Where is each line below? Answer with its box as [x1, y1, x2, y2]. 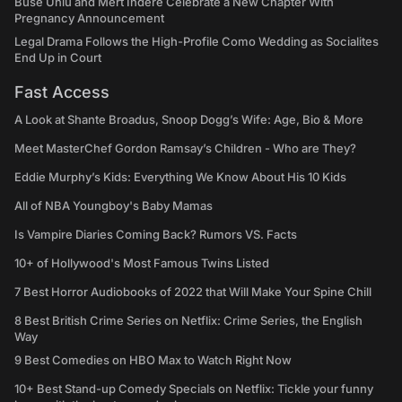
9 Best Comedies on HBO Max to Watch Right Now [14, 353, 292, 368]
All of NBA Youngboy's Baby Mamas [14, 198, 213, 214]
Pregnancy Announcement [14, 11, 164, 26]
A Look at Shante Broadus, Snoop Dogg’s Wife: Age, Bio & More [14, 112, 363, 127]
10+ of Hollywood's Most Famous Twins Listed [14, 256, 269, 271]
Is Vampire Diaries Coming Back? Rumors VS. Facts [14, 227, 297, 242]
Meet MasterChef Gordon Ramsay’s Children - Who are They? [14, 141, 356, 156]
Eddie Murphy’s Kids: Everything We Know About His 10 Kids [14, 170, 346, 185]
